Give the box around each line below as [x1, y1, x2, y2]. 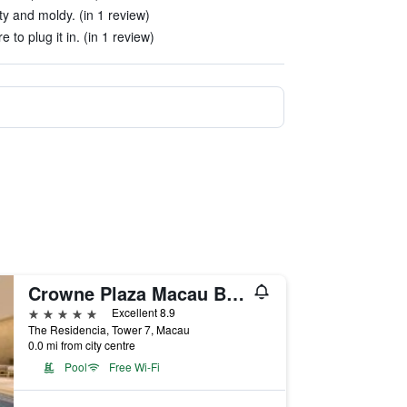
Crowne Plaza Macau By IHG [225, 280, 244, 306]
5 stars [26, 303, 70, 321]
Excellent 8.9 [111, 304, 175, 320]
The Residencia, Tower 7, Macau [27, 322, 190, 337]
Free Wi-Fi [108, 359, 160, 374]
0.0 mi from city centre [27, 337, 135, 352]
